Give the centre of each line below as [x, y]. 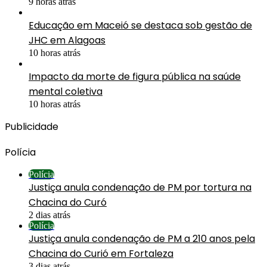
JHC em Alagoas [67, 40]
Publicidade [32, 126]
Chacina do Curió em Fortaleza [101, 253]
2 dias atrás [49, 215]
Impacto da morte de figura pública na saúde [135, 76]
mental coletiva [66, 91]
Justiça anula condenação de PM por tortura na [140, 187]
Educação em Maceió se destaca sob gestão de [140, 25]
